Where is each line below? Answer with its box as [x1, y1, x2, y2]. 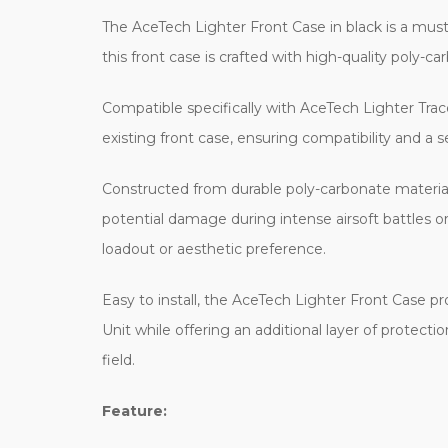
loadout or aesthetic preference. [102, 239, 326, 258]
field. [102, 350, 135, 369]
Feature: [102, 401, 167, 420]
